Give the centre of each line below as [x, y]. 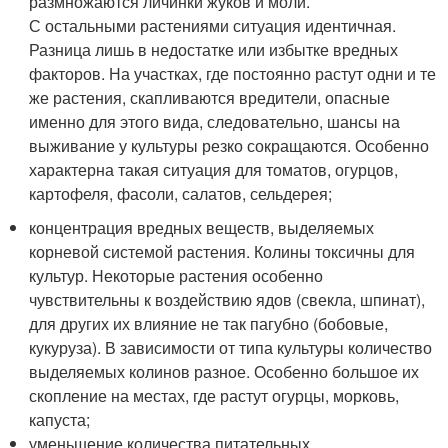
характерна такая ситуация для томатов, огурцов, [214, 169]
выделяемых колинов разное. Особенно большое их [224, 371]
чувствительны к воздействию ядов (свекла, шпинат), [227, 299]
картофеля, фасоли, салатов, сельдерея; [181, 193]
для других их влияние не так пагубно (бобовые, [209, 323]
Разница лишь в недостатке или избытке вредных [214, 49]
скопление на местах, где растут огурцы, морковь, [214, 395]
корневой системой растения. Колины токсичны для [222, 251]
